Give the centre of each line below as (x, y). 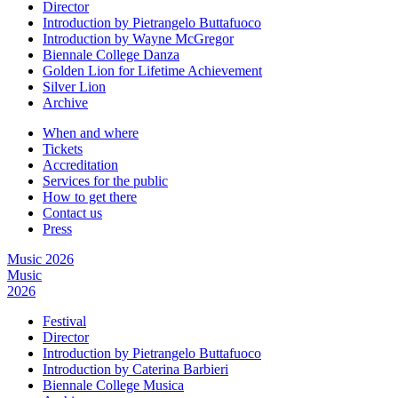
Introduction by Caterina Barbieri (135, 370)
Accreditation (80, 165)
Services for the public (105, 181)
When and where (91, 133)
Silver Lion (74, 87)
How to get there (90, 197)
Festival (64, 322)
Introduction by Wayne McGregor (138, 39)
